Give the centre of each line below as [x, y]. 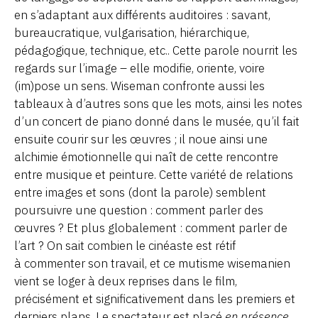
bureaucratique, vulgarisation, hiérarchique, [132, 32]
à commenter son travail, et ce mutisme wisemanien [152, 263]
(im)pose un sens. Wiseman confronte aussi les [139, 86]
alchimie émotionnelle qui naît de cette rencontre [146, 157]
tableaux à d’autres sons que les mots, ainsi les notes [158, 103]
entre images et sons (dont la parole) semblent [140, 192]
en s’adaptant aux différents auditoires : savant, [142, 15]
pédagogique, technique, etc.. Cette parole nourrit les [156, 50]
